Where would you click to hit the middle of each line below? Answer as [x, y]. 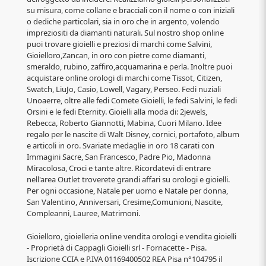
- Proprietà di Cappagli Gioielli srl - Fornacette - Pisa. [117, 247]
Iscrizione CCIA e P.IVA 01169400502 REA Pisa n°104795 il [124, 259]
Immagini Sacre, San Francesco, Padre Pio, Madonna [119, 156]
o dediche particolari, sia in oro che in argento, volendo [123, 21]
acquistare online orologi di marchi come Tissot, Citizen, [124, 77]
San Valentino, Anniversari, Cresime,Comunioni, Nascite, [125, 202]
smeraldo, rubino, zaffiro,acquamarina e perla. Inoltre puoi [129, 66]
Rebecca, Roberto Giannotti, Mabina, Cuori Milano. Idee [124, 123]
